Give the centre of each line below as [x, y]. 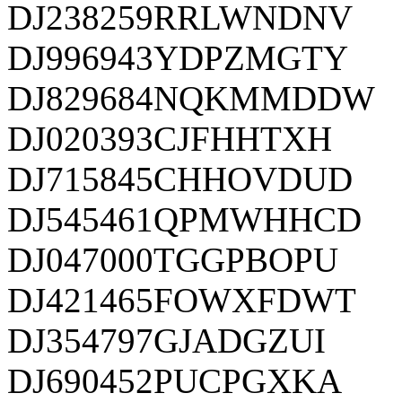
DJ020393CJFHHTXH [170, 138]
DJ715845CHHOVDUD [180, 179]
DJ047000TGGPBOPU [173, 259]
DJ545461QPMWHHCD [184, 219]
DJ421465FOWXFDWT [182, 300]
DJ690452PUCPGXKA [175, 380]
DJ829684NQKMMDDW [191, 98]
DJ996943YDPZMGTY [178, 57]
